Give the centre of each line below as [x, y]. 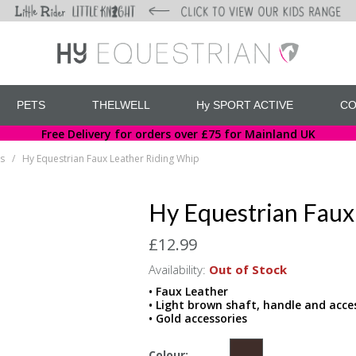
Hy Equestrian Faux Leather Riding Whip [111, 158]
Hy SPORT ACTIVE [245, 105]
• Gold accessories [197, 318]
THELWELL [121, 105]
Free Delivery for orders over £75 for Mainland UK [178, 134]
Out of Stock [248, 269]
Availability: [177, 269]
